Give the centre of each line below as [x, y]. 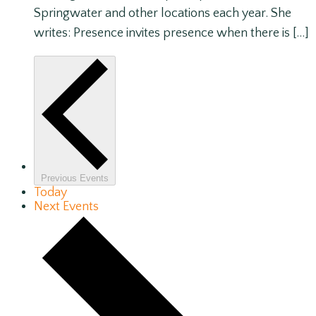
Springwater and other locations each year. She [163, 13]
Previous [60, 178]
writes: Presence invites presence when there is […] [171, 33]
